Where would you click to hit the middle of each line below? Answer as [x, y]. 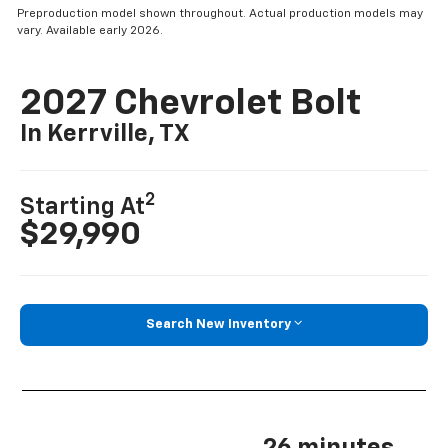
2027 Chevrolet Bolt [191, 104]
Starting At [83, 207]
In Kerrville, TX [105, 134]
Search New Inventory [218, 324]
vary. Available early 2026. [90, 31]
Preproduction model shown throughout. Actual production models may [220, 14]
